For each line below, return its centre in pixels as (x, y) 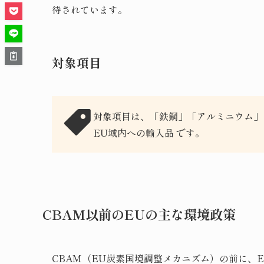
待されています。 (90, 9)
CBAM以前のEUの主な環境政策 (139, 214)
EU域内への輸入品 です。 (149, 132)
